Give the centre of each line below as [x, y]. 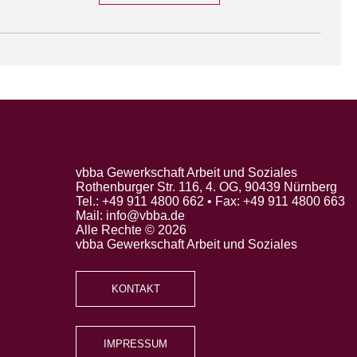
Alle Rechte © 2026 [131, 229]
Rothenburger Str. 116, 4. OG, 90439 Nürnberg [206, 186]
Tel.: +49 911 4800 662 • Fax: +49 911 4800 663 [210, 201]
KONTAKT [135, 288]
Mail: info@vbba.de [130, 215]
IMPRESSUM [135, 343]
